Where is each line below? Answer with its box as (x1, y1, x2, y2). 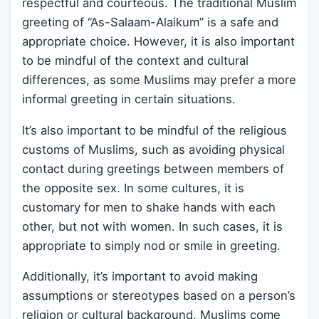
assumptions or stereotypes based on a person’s (22, 288, 296, 303)
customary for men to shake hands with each (22, 199, 276, 214)
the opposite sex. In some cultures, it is (22, 180, 244, 195)
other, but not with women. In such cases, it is (22, 219, 283, 234)
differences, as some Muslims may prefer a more (22, 73, 296, 88)
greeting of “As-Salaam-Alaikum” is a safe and (22, 15, 278, 30)
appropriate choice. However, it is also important (22, 34, 295, 49)
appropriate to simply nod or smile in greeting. (22, 238, 281, 253)
